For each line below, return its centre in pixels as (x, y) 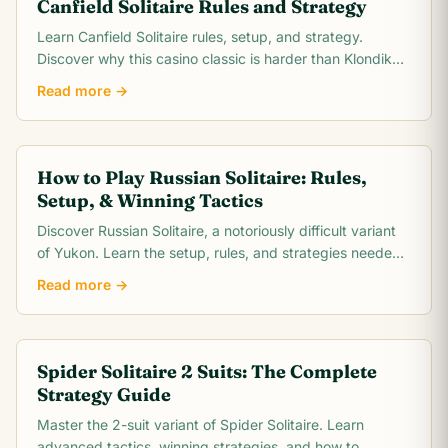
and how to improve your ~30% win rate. (171, 80)
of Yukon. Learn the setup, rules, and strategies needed (219, 252)
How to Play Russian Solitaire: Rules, (202, 177)
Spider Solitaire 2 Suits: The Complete (207, 371)
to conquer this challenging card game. (165, 274)
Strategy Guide (104, 394)
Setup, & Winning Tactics (150, 200)
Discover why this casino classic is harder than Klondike (218, 58)
